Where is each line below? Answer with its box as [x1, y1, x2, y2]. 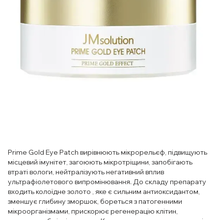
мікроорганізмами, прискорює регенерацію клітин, [8, 207, 178, 216]
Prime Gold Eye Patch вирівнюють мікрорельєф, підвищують [8, 148, 207, 157]
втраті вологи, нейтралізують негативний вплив [8, 167, 164, 176]
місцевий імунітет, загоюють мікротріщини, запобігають [8, 158, 192, 166]
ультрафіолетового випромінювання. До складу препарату [8, 177, 206, 186]
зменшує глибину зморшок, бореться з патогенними [8, 197, 182, 206]
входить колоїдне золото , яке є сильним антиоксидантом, [8, 187, 200, 196]
